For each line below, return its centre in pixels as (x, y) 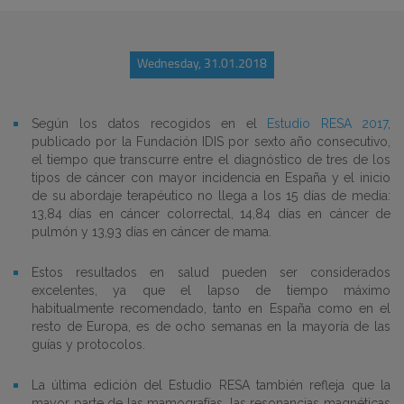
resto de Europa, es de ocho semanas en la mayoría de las (211, 326)
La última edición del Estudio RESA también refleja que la (211, 385)
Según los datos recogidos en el (149, 124)
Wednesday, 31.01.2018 (202, 64)
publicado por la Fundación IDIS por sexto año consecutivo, (211, 142)
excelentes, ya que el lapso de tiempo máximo (211, 290)
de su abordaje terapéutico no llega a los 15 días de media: (211, 196)
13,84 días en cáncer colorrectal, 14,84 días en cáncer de (211, 214)
